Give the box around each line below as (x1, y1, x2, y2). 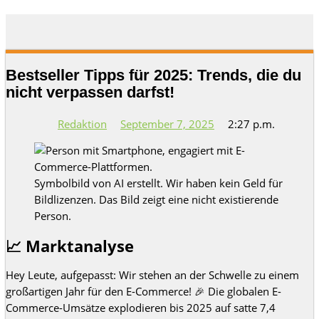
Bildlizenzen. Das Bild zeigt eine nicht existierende (34, 192, 278, 207)
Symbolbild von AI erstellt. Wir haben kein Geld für (34, 176, 283, 191)
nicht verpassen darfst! (6, 83, 174, 101)
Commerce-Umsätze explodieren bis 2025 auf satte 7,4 (6, 300, 276, 315)
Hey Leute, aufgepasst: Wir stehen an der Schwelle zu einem (6, 267, 299, 282)
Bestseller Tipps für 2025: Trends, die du (6, 66, 301, 84)
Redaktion (58, 116, 107, 131)
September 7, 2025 (120, 116, 214, 131)
